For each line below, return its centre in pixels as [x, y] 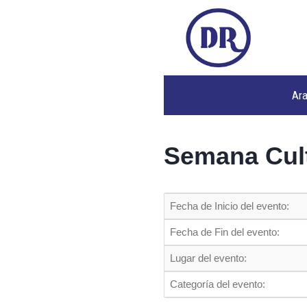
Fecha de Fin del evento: [225, 232]
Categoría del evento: [218, 284]
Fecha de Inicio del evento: [230, 206]
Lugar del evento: [208, 258]
